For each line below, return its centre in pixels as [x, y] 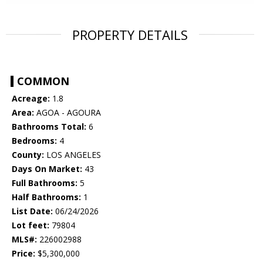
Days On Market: [47, 169]
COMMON [43, 81]
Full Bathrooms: [45, 183]
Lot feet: [31, 225]
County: [28, 155]
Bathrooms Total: [49, 127]
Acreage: [31, 99]
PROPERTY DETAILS [130, 35]
